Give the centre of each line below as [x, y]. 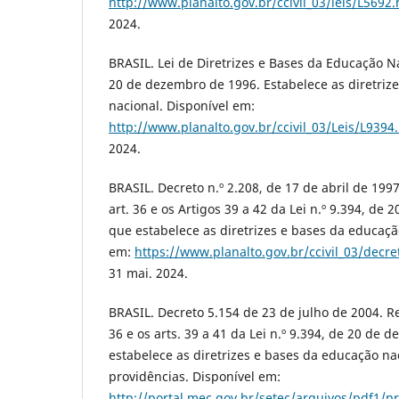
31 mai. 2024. [148, 273]
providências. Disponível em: [195, 377]
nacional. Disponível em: [182, 106]
